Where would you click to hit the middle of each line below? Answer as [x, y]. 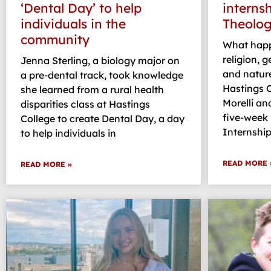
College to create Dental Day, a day [103, 119]
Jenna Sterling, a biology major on [100, 61]
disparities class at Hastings [85, 104]
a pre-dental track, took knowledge [102, 75]
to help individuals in [68, 133]
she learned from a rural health [92, 90]
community [55, 40]
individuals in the [73, 24]
